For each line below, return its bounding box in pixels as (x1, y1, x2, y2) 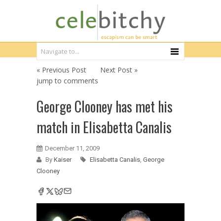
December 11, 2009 (45, 145, 100, 152)
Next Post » (100, 65, 138, 74)
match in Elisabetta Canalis (37, 117, 172, 137)
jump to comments (37, 76, 98, 85)
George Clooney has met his (37, 96, 173, 116)
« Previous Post (37, 65, 86, 74)
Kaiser (54, 156, 73, 163)
